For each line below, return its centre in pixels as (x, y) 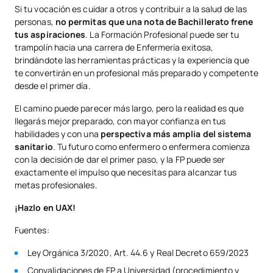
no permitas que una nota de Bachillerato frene (154, 21)
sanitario (34, 146)
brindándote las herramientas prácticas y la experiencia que (132, 60)
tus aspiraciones (50, 34)
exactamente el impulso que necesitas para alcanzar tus (126, 172)
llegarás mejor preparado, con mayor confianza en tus (120, 121)
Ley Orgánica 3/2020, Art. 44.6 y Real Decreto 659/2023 (138, 252)
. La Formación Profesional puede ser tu (162, 34)
